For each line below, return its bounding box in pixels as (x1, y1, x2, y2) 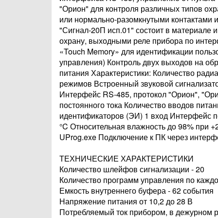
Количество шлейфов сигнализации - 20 (59, 163, 204, 175)
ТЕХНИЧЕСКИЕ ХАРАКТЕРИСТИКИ (59, 153, 194, 164)
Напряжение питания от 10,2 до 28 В (59, 196, 193, 207)
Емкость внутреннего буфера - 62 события (59, 185, 214, 196)
